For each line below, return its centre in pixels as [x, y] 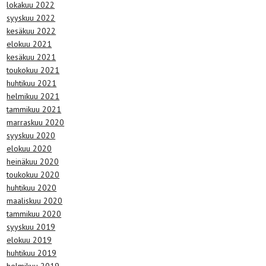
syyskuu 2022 [31, 18]
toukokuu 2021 [33, 70]
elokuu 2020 [29, 148]
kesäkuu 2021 [31, 57]
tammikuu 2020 [34, 213]
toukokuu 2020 [33, 174]
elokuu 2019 [29, 240]
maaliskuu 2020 [35, 200]
